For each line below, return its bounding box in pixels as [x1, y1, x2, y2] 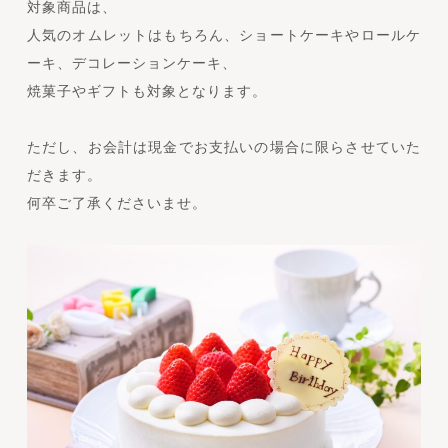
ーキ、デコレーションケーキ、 [26, 55, 237, 72]
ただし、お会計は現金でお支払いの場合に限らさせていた [26, 139, 422, 156]
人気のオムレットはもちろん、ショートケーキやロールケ [26, 27, 422, 44]
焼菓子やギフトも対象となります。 [26, 83, 267, 100]
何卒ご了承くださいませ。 [26, 195, 207, 212]
